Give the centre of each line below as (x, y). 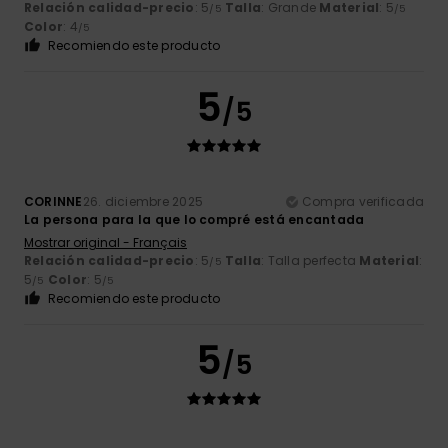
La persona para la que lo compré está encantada (194, 220)
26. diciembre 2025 (143, 202)
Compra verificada (362, 202)
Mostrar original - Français (105, 243)
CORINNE (53, 202)
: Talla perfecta (310, 261)
